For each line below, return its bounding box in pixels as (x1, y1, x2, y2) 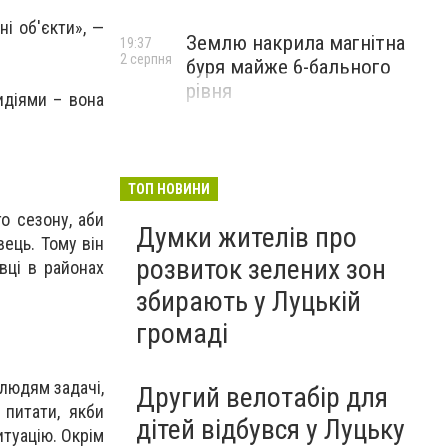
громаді (136, 317, 228, 350)
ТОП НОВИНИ (128, 181, 210, 197)
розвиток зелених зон (136, 253, 386, 286)
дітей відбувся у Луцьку (136, 413, 405, 446)
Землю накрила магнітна (186, 31, 405, 55)
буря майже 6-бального (186, 55, 391, 79)
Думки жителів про (136, 221, 357, 254)
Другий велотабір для (136, 381, 388, 414)
